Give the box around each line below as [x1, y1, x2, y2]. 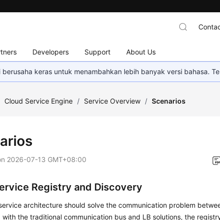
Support [84, 47, 111, 56]
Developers [32, 47, 69, 56]
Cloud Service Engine [4, 97, 73, 105]
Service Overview [84, 97, 141, 105]
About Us [126, 47, 156, 56]
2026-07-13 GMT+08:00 [7, 155, 87, 164]
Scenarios [152, 97, 186, 105]
